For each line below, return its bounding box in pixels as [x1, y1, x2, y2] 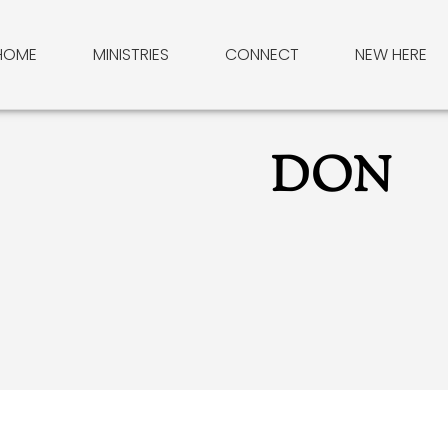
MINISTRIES [92, 42, 169, 66]
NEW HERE [354, 42, 427, 66]
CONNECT [224, 42, 299, 66]
